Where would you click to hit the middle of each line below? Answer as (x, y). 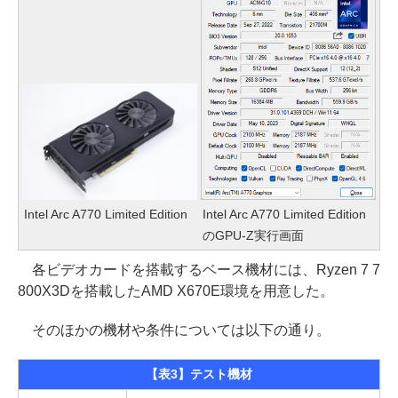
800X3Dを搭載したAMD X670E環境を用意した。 (176, 291)
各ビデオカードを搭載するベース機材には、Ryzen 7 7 (199, 270)
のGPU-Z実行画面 (253, 236)
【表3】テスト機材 (199, 374)
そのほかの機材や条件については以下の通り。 (174, 330)
